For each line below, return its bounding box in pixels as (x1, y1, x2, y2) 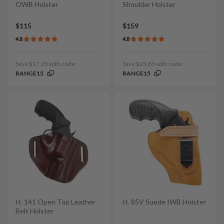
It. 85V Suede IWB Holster (122, 197, 206, 206)
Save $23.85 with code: (122, 59, 183, 67)
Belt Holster (15, 206, 53, 215)
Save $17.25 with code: (15, 59, 76, 67)
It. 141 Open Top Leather (15, 197, 95, 206)
